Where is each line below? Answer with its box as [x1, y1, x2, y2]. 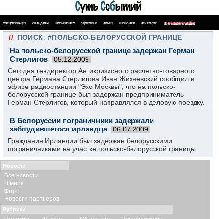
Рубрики [3, 206, 26, 212]
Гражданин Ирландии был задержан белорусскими [8, 137, 172, 145]
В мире [4, 180, 24, 187]
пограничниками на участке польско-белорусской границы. [8, 145, 197, 153]
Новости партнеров [4, 196, 59, 202]
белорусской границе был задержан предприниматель [8, 90, 184, 98]
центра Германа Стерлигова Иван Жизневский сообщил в [8, 75, 194, 83]
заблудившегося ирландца [10, 125, 107, 133]
